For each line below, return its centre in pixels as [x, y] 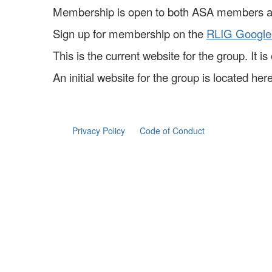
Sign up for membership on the [130, 33]
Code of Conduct [172, 130]
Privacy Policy [99, 130]
